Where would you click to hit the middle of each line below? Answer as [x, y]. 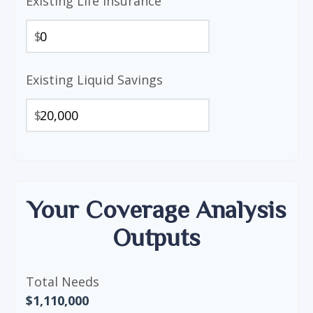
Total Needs [63, 282]
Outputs [156, 238]
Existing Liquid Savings [94, 80]
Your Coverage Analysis [156, 210]
